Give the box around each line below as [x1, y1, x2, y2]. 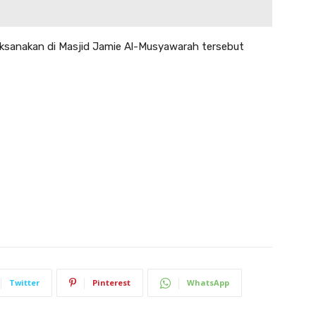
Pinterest [92, 277, 130, 288]
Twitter [9, 277, 39, 288]
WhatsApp [187, 277, 229, 288]
